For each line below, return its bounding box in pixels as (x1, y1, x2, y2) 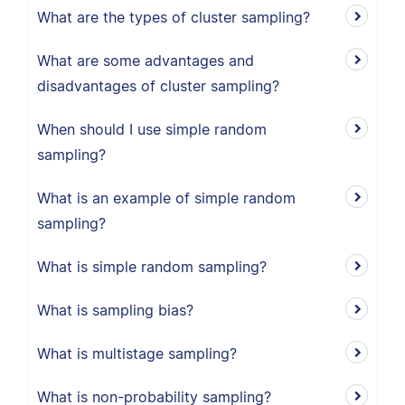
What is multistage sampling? (37, 344, 237, 363)
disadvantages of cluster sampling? (37, 77, 279, 95)
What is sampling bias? (37, 301, 193, 319)
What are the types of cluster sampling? (37, 8, 310, 26)
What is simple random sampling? (37, 258, 267, 276)
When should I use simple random (37, 120, 267, 138)
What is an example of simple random (37, 189, 296, 207)
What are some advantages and (37, 52, 254, 70)
